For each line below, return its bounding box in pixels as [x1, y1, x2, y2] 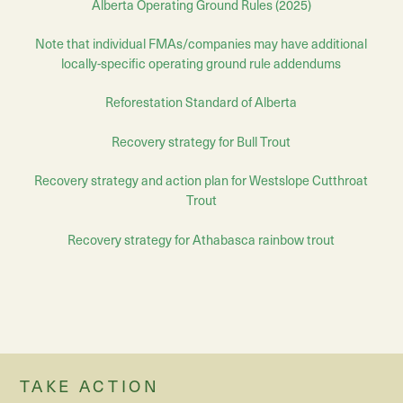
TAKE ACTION [20, 373, 160, 397]
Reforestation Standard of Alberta [105, 93, 298, 112]
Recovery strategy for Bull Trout [112, 131, 291, 150]
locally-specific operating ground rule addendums [61, 53, 342, 72]
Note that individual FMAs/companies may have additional [35, 33, 368, 52]
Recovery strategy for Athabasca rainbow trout [67, 229, 336, 248]
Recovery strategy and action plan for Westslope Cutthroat [34, 171, 369, 190]
